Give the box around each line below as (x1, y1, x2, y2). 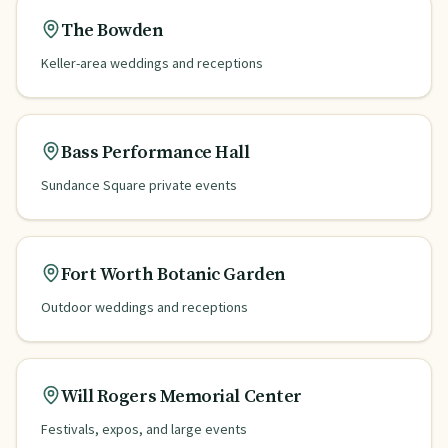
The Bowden (61, 19, 164, 42)
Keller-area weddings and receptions (41, 54, 263, 72)
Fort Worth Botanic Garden (61, 263, 286, 286)
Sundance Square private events (41, 176, 237, 194)
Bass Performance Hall (61, 141, 250, 164)
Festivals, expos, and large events (41, 420, 247, 438)
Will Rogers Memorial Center (61, 385, 302, 408)
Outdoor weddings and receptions (41, 298, 248, 316)
